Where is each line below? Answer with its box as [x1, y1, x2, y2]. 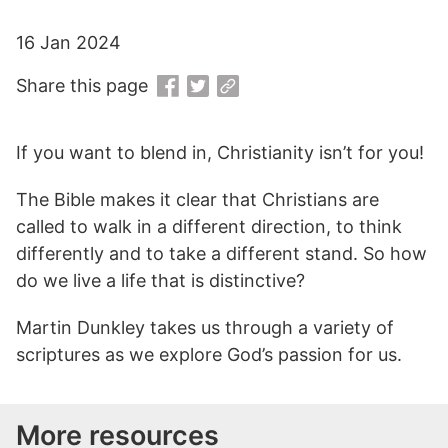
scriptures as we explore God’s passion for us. [16, 344, 402, 366]
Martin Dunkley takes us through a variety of [16, 317, 394, 339]
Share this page [16, 75, 148, 96]
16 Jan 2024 [16, 32, 121, 53]
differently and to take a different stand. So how [16, 243, 427, 265]
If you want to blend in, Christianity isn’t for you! [16, 142, 424, 164]
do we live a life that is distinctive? [16, 270, 305, 292]
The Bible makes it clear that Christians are [16, 189, 379, 211]
